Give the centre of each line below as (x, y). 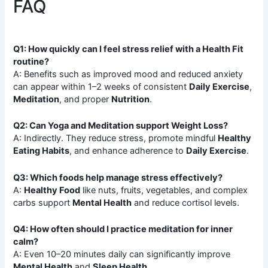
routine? (31, 61)
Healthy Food (52, 190)
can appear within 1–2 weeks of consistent (101, 86)
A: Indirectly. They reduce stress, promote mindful (116, 138)
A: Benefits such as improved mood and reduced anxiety (128, 74)
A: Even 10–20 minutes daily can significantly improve (122, 254)
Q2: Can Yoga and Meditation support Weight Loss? (121, 126)
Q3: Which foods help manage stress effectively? (118, 177)
